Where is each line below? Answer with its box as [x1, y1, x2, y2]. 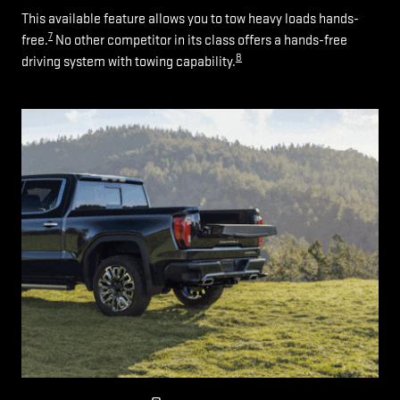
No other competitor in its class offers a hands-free [53, 32, 347, 50]
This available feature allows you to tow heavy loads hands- [21, 11, 359, 29]
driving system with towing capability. [21, 54, 236, 71]
